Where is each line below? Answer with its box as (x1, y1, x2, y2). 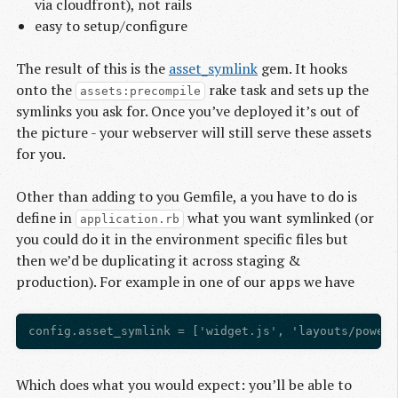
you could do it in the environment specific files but (16, 228, 348, 249)
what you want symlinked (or (183, 207, 374, 227)
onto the (16, 79, 76, 99)
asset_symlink (169, 58, 258, 78)
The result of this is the (16, 58, 169, 78)
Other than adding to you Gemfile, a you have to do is (16, 186, 357, 206)
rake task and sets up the (204, 79, 369, 99)
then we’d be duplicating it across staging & (16, 250, 300, 270)
